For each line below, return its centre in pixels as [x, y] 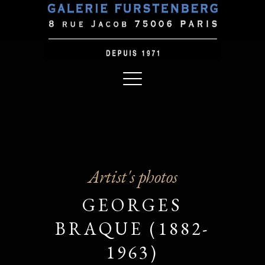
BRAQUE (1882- [132, 229]
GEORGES [132, 205]
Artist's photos [132, 177]
